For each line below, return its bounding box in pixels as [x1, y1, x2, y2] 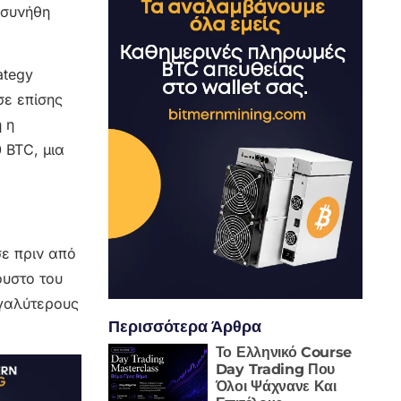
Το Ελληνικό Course [215, 343, 353, 361]
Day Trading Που [215, 360, 336, 378]
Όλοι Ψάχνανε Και [215, 377, 337, 395]
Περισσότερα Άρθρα [107, 315, 261, 337]
